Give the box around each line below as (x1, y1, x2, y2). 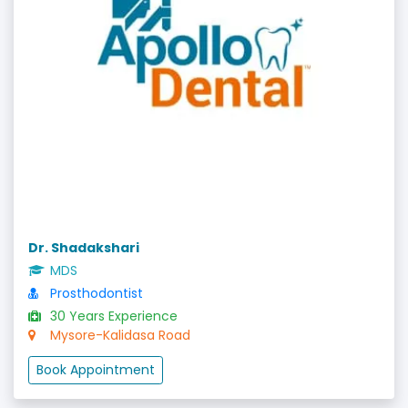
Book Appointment (36, 360, 155, 379)
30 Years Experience (46, 306, 178, 325)
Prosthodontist (46, 283, 143, 302)
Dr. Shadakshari (28, 238, 139, 257)
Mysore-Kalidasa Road (46, 325, 190, 344)
